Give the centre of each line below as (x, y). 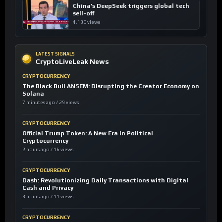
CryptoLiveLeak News (72, 62)
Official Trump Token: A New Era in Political (88, 134)
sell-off (84, 14)
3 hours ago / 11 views (48, 197)
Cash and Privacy (48, 188)
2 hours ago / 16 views (48, 150)
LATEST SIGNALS (55, 54)
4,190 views (86, 22)
